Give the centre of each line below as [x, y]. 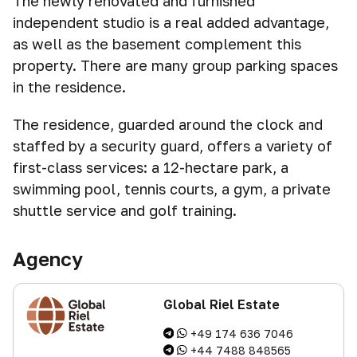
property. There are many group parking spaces [175, 65]
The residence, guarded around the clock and [168, 124]
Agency [48, 259]
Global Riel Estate [221, 304]
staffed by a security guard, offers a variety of [173, 146]
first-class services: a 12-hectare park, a [151, 167]
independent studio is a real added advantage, [171, 22]
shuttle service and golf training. [125, 210]
